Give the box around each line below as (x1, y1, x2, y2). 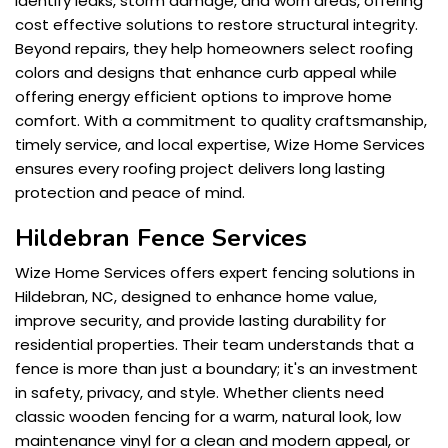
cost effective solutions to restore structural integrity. (15, 14, 418, 36)
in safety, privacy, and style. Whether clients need (15, 382, 384, 404)
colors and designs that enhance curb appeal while (15, 62, 397, 84)
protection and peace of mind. (15, 182, 245, 204)
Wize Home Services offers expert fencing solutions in (15, 262, 415, 284)
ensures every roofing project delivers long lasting (15, 158, 385, 180)
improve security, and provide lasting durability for (15, 310, 386, 332)
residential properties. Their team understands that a (15, 334, 414, 356)
